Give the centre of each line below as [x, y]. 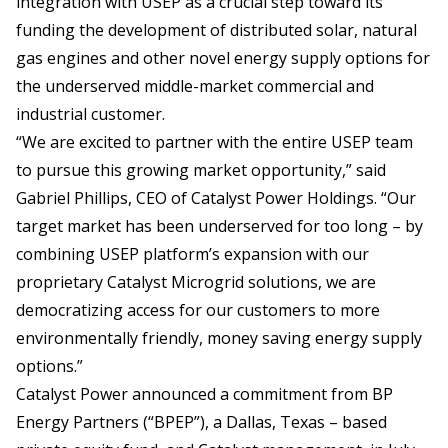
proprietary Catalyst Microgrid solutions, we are [196, 282]
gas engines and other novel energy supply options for [223, 58]
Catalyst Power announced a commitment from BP [204, 394]
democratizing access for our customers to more [198, 310]
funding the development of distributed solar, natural [216, 30]
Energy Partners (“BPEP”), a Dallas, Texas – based [201, 422]
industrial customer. [90, 114]
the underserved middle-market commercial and [195, 86]
